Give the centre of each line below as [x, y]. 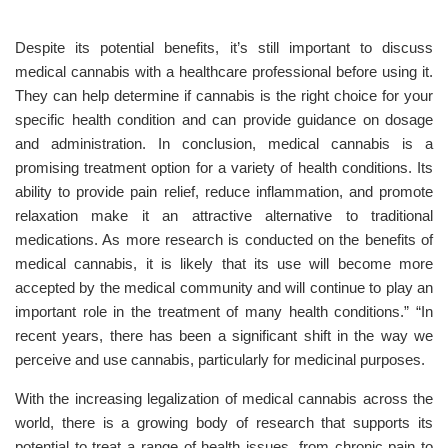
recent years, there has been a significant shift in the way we [224, 335]
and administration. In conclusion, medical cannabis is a [224, 143]
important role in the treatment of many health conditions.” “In [224, 311]
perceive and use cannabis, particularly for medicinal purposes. [220, 359]
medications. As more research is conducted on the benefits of [224, 239]
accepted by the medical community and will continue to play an [224, 287]
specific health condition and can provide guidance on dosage [224, 119]
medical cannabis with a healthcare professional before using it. [224, 71]
